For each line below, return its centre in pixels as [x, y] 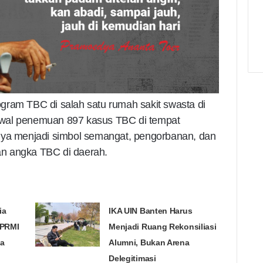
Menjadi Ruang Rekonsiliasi [163, 227]
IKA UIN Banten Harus [151, 211]
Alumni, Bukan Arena [149, 243]
